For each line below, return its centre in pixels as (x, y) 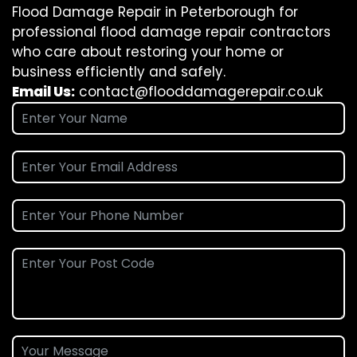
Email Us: (43, 92)
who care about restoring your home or (148, 52)
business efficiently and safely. (119, 72)
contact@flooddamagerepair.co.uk (201, 92)
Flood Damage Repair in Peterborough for (155, 12)
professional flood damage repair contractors (171, 32)
